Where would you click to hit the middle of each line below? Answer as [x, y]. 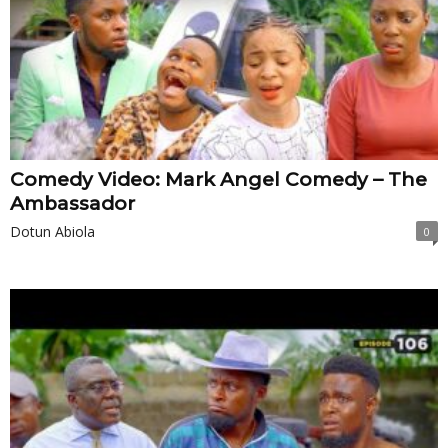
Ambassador [72, 204]
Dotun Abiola [52, 232]
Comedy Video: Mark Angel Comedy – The [218, 180]
